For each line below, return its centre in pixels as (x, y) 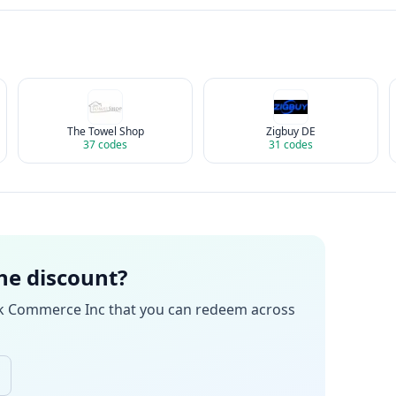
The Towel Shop (105, 131)
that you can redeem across (200, 309)
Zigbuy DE (291, 131)
